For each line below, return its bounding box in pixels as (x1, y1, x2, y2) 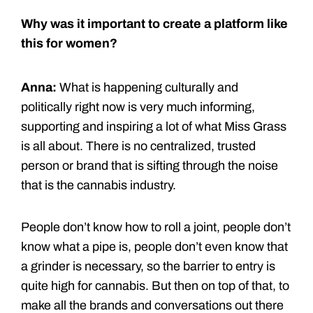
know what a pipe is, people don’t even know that (21, 239, 288, 254)
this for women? (21, 36, 117, 50)
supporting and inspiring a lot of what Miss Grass (21, 119, 286, 133)
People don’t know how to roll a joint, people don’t (21, 219, 291, 234)
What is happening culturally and (57, 80, 238, 94)
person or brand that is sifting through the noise (21, 158, 278, 173)
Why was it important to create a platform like (21, 16, 288, 31)
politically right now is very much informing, (21, 99, 255, 114)
